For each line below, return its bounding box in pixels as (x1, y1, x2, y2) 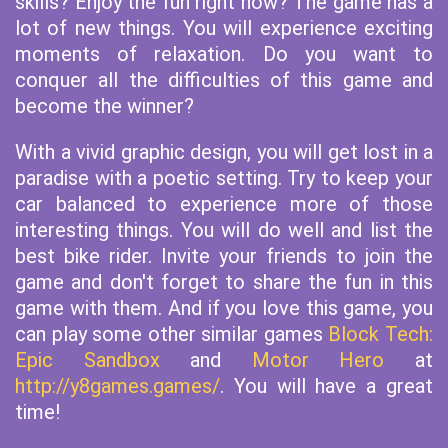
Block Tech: (328, 322, 434, 346)
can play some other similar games (15, 322, 329, 346)
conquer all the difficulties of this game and (15, 68, 433, 92)
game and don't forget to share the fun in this (15, 270, 433, 294)
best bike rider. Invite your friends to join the (15, 244, 433, 268)
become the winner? (15, 94, 194, 118)
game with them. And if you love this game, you (15, 296, 433, 320)
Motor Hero (251, 348, 385, 372)
